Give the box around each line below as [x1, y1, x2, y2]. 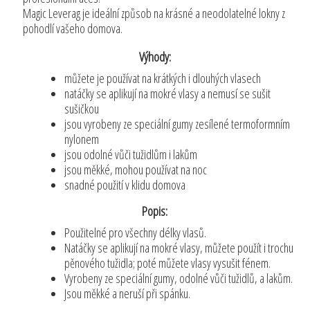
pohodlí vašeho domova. [23, 20, 123, 37]
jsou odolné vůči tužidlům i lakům [64, 145, 198, 163]
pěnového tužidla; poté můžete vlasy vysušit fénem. [64, 255, 271, 272]
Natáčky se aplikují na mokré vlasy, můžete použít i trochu [64, 239, 294, 257]
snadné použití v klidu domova [64, 176, 186, 193]
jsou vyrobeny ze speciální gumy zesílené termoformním [64, 115, 291, 132]
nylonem [64, 130, 100, 147]
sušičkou [64, 100, 100, 117]
